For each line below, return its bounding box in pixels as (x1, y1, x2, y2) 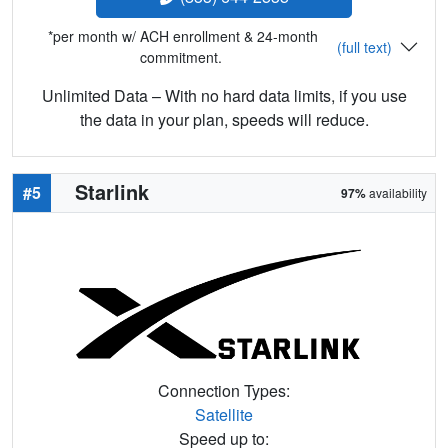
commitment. (139, 47, 226, 68)
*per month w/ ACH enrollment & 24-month (47, 26, 318, 47)
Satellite (195, 403, 253, 427)
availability (366, 184, 427, 202)
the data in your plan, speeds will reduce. (79, 108, 369, 132)
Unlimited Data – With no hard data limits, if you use (41, 84, 407, 108)
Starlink (75, 177, 149, 207)
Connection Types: (158, 379, 290, 403)
